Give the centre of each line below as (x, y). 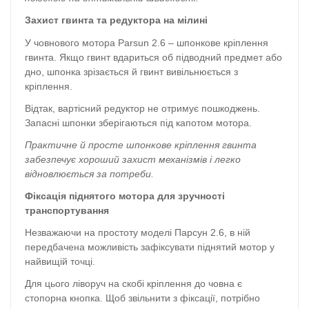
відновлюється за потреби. (89, 173)
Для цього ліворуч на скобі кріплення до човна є (133, 284)
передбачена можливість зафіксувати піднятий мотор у (150, 247)
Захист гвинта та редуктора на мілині (116, 20)
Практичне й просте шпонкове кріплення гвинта (141, 144)
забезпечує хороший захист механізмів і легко (133, 159)
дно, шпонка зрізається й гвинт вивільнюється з (131, 71)
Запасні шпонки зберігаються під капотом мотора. (138, 122)
